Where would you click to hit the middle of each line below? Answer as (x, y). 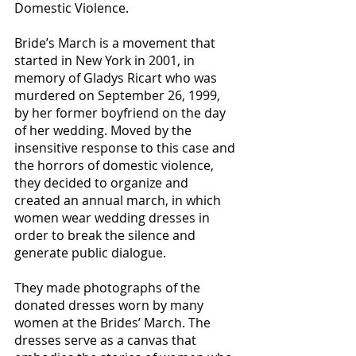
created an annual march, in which (118, 200)
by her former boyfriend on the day (120, 113)
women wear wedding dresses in (112, 218)
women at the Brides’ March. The (112, 323)
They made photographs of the (107, 288)
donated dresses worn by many (109, 305)
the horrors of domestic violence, (114, 165)
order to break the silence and (105, 235)
